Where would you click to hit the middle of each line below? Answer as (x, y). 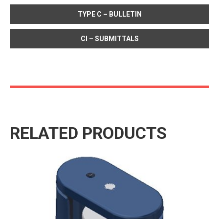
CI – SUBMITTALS (109, 38)
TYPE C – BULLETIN (109, 14)
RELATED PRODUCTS (88, 133)
